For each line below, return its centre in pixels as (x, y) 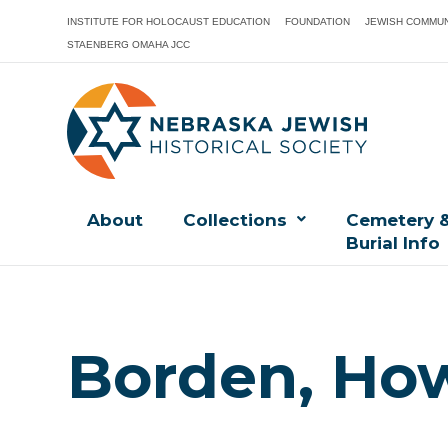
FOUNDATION (318, 21)
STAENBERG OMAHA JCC (129, 44)
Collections (235, 220)
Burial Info (393, 243)
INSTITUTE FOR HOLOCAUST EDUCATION (169, 21)
